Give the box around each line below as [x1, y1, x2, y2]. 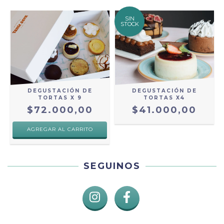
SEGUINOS [83, 160, 140, 172]
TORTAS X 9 [37, 94, 82, 101]
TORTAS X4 [143, 94, 185, 101]
